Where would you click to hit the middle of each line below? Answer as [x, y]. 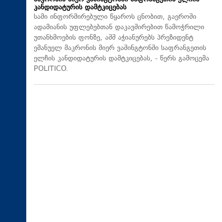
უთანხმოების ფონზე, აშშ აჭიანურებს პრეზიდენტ [113, 38]
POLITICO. [51, 69]
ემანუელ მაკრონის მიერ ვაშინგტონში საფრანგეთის [120, 48]
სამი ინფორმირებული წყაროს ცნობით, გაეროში [115, 17]
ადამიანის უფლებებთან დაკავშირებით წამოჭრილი [119, 27]
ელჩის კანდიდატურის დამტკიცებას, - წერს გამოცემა [121, 58]
